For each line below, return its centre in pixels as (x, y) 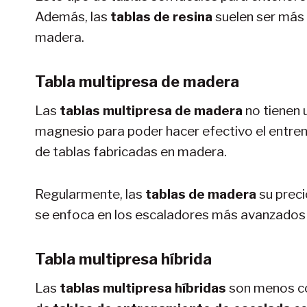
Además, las (73, 16)
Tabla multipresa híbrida (123, 259)
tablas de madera (202, 194)
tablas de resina (161, 16)
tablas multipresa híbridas (144, 288)
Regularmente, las (90, 194)
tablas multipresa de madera (151, 110)
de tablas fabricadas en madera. (131, 151)
